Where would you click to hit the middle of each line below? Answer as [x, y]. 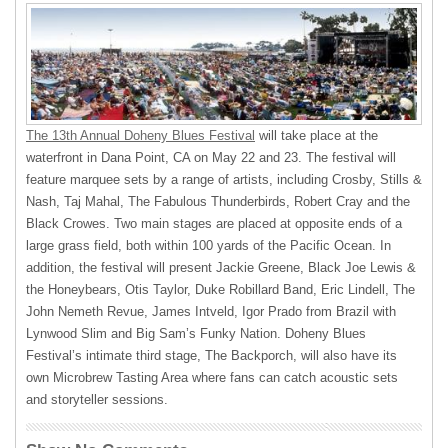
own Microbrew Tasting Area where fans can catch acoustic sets [212, 377]
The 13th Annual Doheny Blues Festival [140, 135]
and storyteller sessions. [97, 399]
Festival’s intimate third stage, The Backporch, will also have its [211, 355]
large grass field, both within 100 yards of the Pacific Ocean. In [208, 245]
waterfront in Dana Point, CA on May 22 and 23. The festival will [211, 157]
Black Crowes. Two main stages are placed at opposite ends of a [214, 223]
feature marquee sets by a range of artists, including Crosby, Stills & [224, 179]
